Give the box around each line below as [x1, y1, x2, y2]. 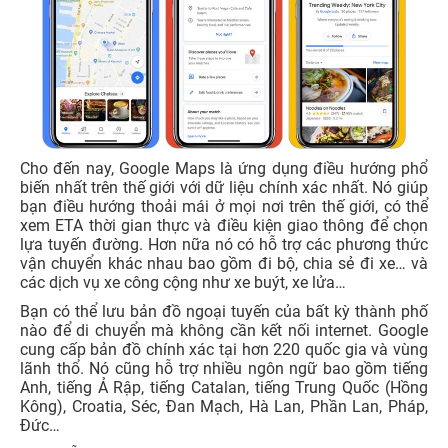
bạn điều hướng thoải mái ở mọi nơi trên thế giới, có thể [20, 197, 428, 217]
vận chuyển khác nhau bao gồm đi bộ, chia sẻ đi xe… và [20, 254, 428, 274]
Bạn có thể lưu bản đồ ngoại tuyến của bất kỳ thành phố [20, 302, 428, 322]
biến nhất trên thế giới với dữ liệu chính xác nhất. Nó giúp [20, 178, 428, 198]
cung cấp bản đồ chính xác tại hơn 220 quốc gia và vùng [20, 340, 428, 360]
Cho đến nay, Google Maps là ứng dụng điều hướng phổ [20, 159, 428, 179]
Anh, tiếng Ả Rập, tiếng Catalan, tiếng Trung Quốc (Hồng [20, 378, 428, 398]
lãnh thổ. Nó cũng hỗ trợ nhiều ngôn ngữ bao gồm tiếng [20, 359, 428, 379]
